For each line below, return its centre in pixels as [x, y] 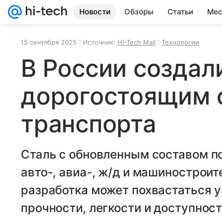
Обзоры [139, 12]
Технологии [180, 42]
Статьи [180, 12]
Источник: [100, 42]
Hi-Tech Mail [137, 42]
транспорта [88, 124]
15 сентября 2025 [49, 42]
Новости [95, 12]
